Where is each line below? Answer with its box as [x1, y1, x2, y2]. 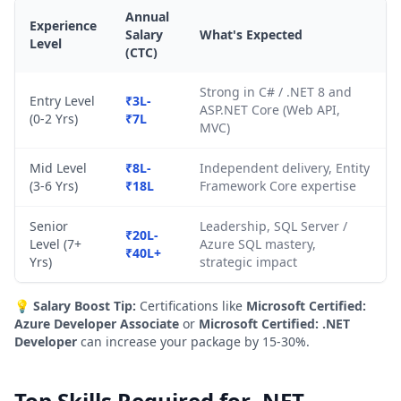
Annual [125, 8, 169, 25]
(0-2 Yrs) [30, 110, 78, 127]
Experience [30, 17, 97, 34]
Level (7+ [30, 235, 81, 252]
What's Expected [200, 26, 303, 43]
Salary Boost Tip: [33, 297, 136, 314]
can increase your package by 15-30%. [77, 333, 310, 350]
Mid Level [30, 159, 87, 176]
